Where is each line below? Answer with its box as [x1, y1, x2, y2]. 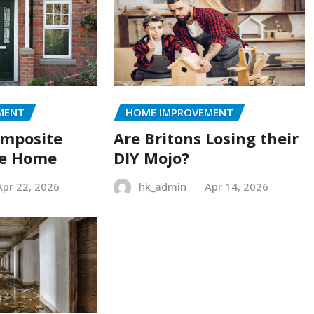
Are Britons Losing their [113, 127, 299, 149]
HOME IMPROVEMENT [125, 105, 233, 120]
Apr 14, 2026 [204, 179, 268, 193]
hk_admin [138, 179, 186, 193]
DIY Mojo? [113, 146, 189, 168]
